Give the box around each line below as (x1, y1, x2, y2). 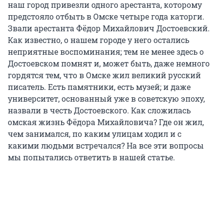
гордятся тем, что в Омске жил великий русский (8, 70, 201, 81)
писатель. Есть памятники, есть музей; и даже (8, 82, 191, 92)
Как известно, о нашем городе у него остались (8, 35, 189, 45)
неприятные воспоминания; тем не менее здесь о (8, 46, 204, 57)
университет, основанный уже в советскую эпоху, (8, 93, 205, 104)
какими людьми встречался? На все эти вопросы (8, 140, 204, 151)
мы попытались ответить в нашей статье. (8, 152, 175, 163)
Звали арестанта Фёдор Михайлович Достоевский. (8, 23, 210, 34)
